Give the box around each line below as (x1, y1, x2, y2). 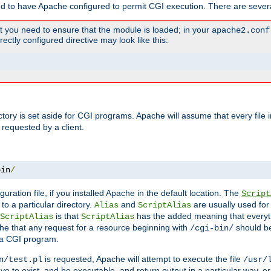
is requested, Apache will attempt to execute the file (42, 254, 243, 264)
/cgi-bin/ (190, 223, 233, 233)
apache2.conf (212, 25, 270, 36)
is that (53, 211, 81, 221)
